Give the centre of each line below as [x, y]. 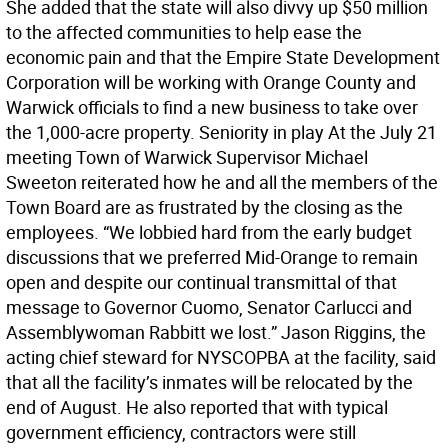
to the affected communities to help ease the [184, 32]
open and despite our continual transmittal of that [201, 282]
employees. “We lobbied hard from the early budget [209, 232]
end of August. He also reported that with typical [197, 407]
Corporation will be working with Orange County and [211, 82]
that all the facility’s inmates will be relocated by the [209, 382]
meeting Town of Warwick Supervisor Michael [187, 157]
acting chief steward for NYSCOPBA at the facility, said [221, 357]
